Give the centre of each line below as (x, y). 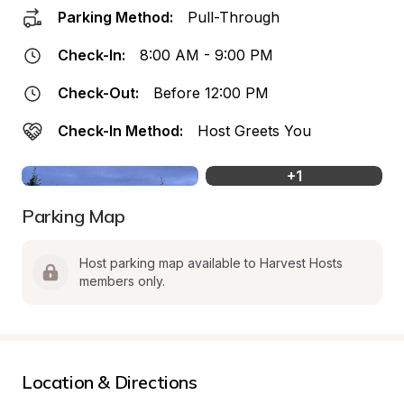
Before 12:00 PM (211, 93)
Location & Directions (110, 382)
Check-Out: (98, 93)
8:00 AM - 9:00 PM (207, 55)
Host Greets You (254, 131)
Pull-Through (234, 17)
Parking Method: (115, 17)
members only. (122, 281)
